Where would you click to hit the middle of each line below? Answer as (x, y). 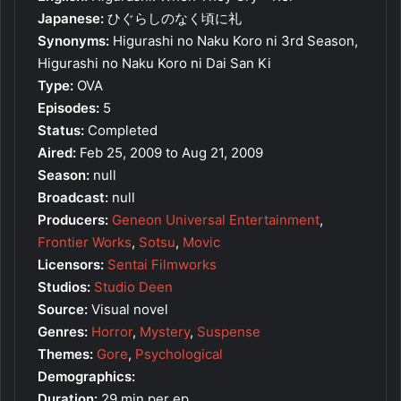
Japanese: (71, 18)
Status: (61, 130)
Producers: (73, 219)
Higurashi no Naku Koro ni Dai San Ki (154, 63)
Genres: (63, 331)
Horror (112, 331)
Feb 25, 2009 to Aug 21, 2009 (170, 152)
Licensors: (71, 264)
